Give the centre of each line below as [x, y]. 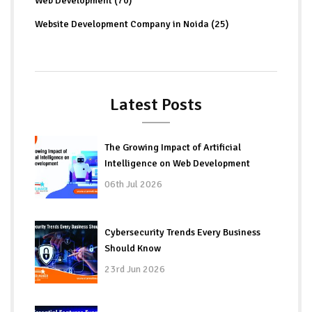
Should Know [133, 248]
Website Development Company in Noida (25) [132, 24]
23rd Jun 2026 [135, 269]
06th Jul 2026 [133, 184]
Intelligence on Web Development [177, 163]
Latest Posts [156, 104]
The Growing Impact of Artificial [173, 147]
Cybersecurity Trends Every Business [182, 232]
